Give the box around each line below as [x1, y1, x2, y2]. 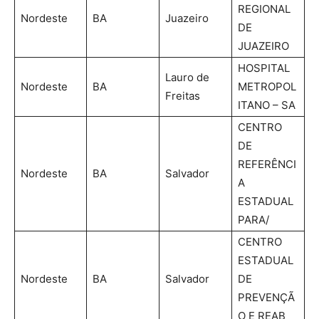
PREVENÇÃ [238, 290, 295, 304]
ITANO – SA [238, 98, 296, 112]
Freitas [165, 88, 200, 103]
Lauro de [165, 70, 209, 84]
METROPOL [238, 79, 296, 93]
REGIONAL [238, 1, 291, 16]
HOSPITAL [238, 61, 290, 75]
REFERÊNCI [238, 157, 296, 171]
